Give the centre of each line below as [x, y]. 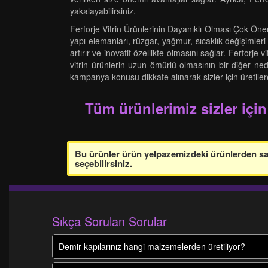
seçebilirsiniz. [103, 163]
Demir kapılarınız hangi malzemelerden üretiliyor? [152, 246]
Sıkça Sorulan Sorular [109, 221]
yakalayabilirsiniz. [103, 11]
